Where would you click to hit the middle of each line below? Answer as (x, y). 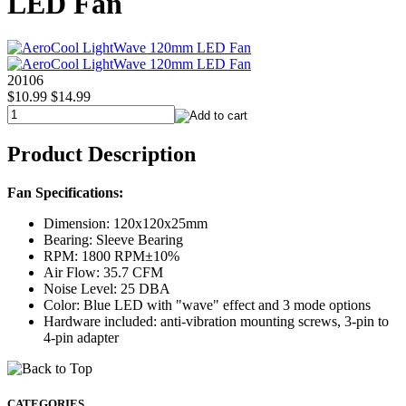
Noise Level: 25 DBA (107, 289)
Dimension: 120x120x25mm (126, 224)
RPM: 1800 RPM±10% (111, 256)
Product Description (101, 155)
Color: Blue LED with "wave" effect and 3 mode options (207, 305)
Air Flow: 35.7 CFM (103, 273)
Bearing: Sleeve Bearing (113, 240)
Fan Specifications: (65, 193)
